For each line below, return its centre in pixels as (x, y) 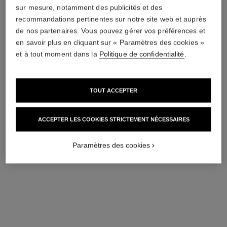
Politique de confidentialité (142, 54)
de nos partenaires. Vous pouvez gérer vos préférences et (110, 31)
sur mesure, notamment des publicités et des (89, 7)
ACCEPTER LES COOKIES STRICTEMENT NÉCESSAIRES (113, 119)
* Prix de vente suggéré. (52, 26)
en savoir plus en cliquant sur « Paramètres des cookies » (110, 42)
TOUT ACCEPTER (113, 90)
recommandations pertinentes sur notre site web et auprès (111, 19)
